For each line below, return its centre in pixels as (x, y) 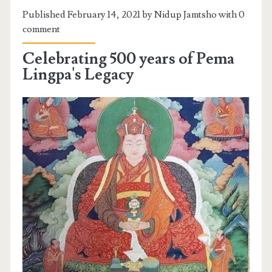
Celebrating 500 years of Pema (129, 59)
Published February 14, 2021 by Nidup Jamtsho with (131, 14)
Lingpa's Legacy (78, 74)
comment (42, 29)
